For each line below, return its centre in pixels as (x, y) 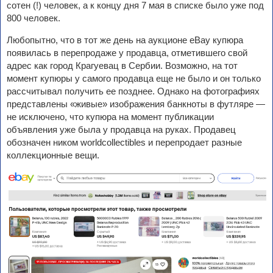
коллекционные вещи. (53, 155)
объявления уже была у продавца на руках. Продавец (121, 130)
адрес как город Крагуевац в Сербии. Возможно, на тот (122, 66)
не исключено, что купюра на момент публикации (110, 117)
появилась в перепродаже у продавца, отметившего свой (127, 53)
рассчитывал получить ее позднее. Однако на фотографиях (133, 91)
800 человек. (34, 18)
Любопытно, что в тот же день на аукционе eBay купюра (125, 40)
